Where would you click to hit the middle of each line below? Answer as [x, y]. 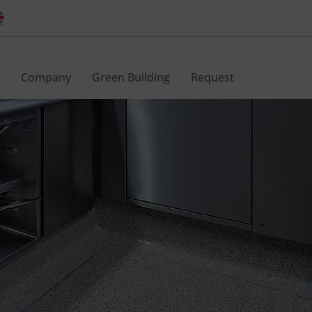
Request [212, 77]
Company [46, 77]
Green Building [131, 77]
